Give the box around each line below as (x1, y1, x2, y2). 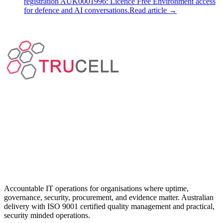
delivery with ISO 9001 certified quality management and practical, (4, 202, 215, 211)
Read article (129, 6, 167, 14)
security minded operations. (4, 211, 90, 220)
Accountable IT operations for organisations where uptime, (4, 184, 189, 193)
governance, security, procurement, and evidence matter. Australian (4, 193, 214, 202)
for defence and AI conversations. (24, 6, 129, 14)
